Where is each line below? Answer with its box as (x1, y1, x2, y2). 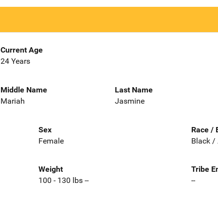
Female (38, 136, 64, 145)
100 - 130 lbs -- (38, 176, 89, 185)
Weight (38, 164, 63, 174)
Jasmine (115, 96, 145, 106)
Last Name (115, 85, 153, 94)
